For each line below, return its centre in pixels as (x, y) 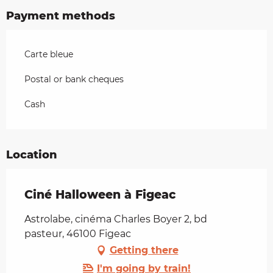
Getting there (144, 250)
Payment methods (61, 16)
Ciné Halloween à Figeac (100, 195)
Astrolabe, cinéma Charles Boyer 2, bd (116, 219)
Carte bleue (49, 55)
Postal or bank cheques (74, 80)
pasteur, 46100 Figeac (78, 234)
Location (32, 155)
